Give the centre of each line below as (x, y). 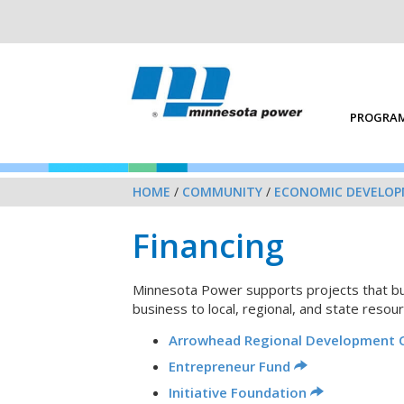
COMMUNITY (222, 192)
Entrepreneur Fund (230, 366)
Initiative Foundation (238, 392)
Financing (208, 246)
